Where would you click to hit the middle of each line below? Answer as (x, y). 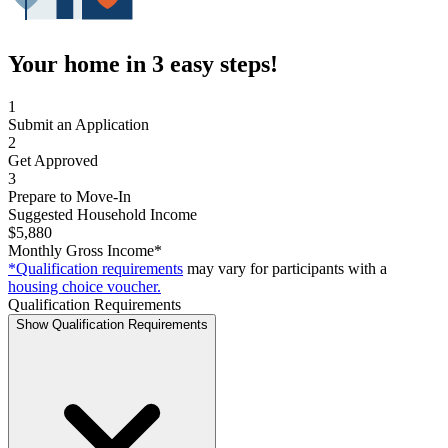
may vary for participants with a (287, 268)
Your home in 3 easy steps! (143, 63)
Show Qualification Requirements (112, 324)
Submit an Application (78, 124)
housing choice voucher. (84, 286)
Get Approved (53, 160)
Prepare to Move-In (69, 196)
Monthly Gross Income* (85, 250)
